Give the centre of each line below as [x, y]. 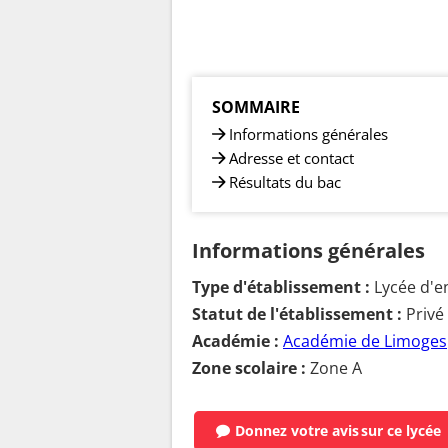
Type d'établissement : [281, 286]
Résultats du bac [285, 181]
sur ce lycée [401, 431]
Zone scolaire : [249, 367]
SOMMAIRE [256, 106]
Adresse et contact [291, 157]
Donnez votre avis [297, 431]
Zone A [334, 367]
